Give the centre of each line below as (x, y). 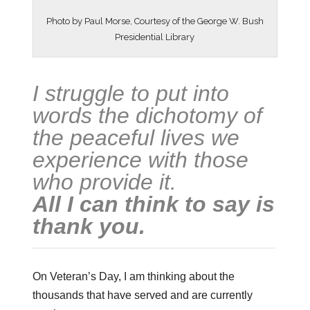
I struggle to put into (130, 94)
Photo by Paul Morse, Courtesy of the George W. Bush (155, 21)
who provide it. (104, 182)
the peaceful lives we (136, 138)
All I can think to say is (153, 204)
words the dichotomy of (147, 116)
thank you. (89, 227)
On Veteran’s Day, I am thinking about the (133, 277)
